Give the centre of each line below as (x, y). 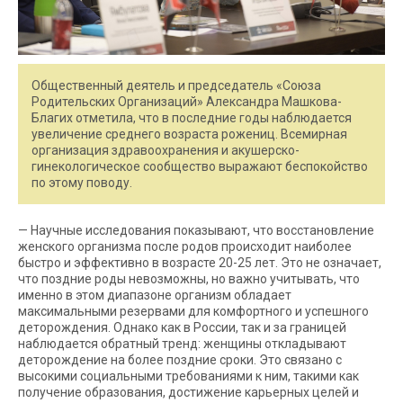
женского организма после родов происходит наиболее (185, 246)
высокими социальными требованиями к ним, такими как (188, 376)
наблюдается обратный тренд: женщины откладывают (182, 343)
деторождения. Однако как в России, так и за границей (182, 327)
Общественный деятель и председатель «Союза (176, 85)
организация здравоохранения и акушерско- (166, 150)
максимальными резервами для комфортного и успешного (193, 311)
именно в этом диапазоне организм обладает (155, 295)
